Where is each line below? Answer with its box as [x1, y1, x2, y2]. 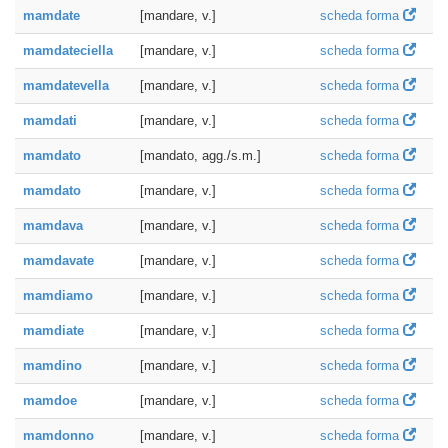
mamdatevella [23, 78, 109, 93]
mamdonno [23, 428, 94, 443]
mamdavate [23, 253, 94, 268]
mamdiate [23, 323, 84, 338]
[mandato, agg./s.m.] [140, 148, 261, 163]
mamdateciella [23, 43, 113, 58]
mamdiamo [23, 288, 93, 303]
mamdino [23, 358, 82, 373]
